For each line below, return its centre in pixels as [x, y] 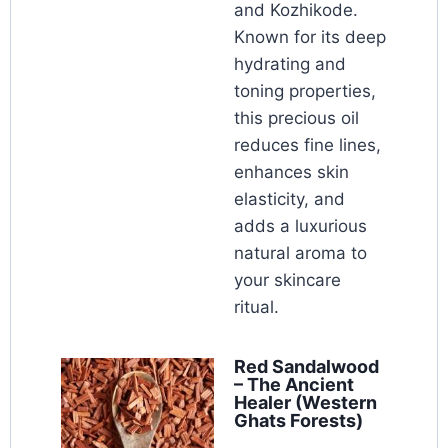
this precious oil [296, 118]
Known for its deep [310, 37]
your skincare [287, 280]
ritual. [256, 307]
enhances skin [291, 172]
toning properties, [305, 91]
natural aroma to [300, 253]
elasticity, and [289, 199]
